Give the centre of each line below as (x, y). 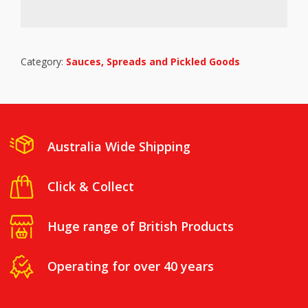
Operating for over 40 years (130, 266)
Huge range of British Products (140, 226)
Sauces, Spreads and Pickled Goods (153, 61)
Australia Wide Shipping (119, 146)
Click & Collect (90, 186)
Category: (43, 61)
